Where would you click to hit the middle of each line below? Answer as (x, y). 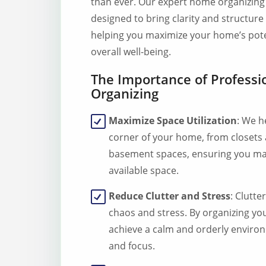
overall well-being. (131, 52)
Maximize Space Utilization (173, 121)
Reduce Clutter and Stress (170, 196)
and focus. (132, 246)
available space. (144, 170)
